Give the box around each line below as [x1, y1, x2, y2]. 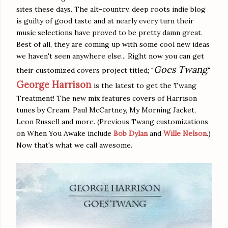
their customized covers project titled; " [16, 65, 154, 75]
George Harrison [16, 78, 92, 91]
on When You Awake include [16, 128, 113, 138]
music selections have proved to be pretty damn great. [16, 27, 203, 37]
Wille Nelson [163, 128, 207, 138]
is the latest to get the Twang [92, 80, 196, 90]
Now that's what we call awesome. [16, 140, 132, 150]
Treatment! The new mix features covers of [16, 93, 166, 103]
